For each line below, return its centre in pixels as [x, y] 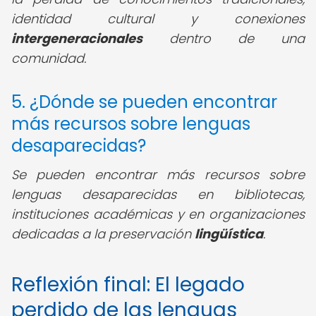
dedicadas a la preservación [103, 234]
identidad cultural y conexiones [158, 19]
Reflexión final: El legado [128, 285]
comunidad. [49, 58]
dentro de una [224, 38]
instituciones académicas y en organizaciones [158, 214]
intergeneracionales [77, 38]
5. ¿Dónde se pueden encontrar [144, 102]
